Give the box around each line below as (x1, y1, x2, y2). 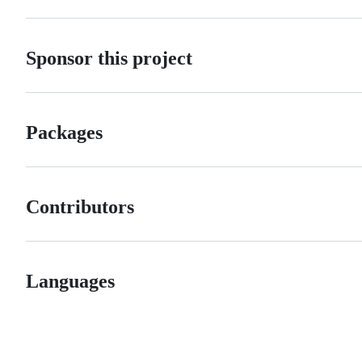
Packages (26, 121, 103, 143)
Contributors (26, 196, 134, 217)
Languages (26, 270, 115, 292)
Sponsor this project (26, 47, 192, 69)
